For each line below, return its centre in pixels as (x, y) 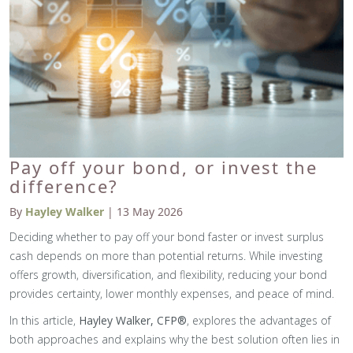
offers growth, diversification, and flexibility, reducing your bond (168, 275)
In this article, (43, 320)
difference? (64, 186)
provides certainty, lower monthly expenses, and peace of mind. (172, 294)
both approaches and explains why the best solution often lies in (175, 339)
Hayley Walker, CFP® (131, 320)
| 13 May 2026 (143, 212)
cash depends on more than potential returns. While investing (166, 256)
